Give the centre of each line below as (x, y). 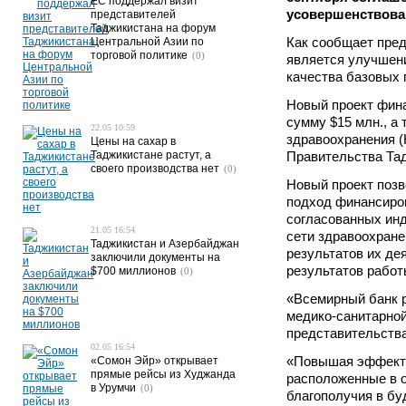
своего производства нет (155, 169)
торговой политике (139, 55)
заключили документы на (155, 257)
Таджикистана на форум (153, 28)
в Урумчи (113, 388)
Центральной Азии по (147, 42)
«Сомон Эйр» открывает (155, 361)
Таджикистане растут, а (151, 155)
